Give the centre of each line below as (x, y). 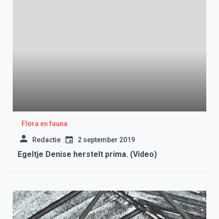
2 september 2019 (106, 140)
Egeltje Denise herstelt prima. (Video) (87, 154)
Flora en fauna (44, 124)
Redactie (46, 140)
